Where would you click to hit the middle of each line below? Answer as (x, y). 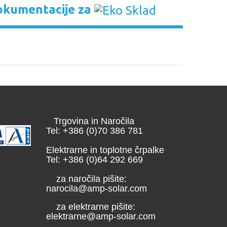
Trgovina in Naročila (90, 121)
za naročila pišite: (86, 179)
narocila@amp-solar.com (97, 188)
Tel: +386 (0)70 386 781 (100, 130)
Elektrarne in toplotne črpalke (105, 150)
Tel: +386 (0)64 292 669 (96, 159)
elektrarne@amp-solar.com (101, 216)
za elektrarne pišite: (91, 206)
